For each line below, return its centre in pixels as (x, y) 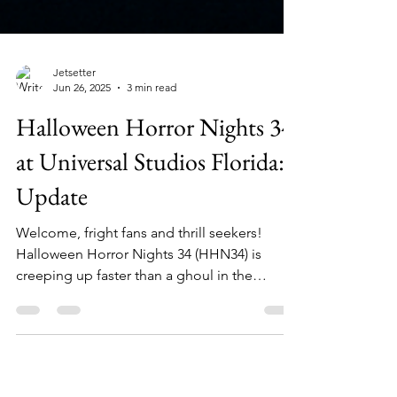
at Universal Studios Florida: (150, 200)
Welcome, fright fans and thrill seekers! (139, 272)
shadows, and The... (78, 335)
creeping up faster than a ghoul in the (134, 314)
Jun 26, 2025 (82, 126)
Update (52, 235)
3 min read (152, 126)
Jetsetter (74, 111)
